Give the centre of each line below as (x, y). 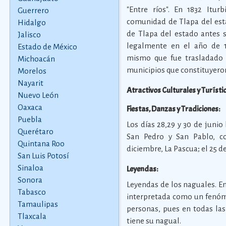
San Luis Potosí (43, 156)
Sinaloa (30, 168)
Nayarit (30, 83)
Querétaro (35, 131)
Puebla (30, 119)
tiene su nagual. (154, 221)
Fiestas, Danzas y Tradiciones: (174, 109)
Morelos (32, 71)
